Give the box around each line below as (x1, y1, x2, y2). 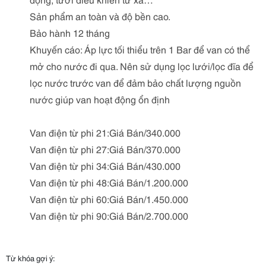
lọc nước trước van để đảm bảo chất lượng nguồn (30, 75, 241, 89)
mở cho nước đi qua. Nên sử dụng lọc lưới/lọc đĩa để (30, 59, 254, 72)
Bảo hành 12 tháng (30, 26, 110, 39)
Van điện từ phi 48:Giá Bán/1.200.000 (30, 175, 188, 189)
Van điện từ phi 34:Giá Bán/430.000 (30, 159, 180, 172)
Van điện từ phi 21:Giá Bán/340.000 (30, 125, 180, 139)
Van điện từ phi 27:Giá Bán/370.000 (30, 142, 180, 156)
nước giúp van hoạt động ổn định (30, 92, 170, 106)
